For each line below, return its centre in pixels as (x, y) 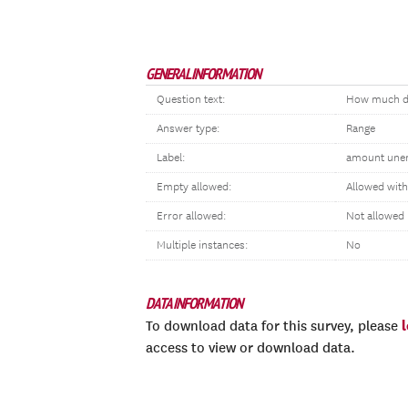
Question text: (191, 100)
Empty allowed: (194, 187)
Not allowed (375, 216)
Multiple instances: (202, 245)
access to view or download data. (250, 348)
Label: (171, 158)
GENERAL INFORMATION (203, 74)
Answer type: (188, 129)
